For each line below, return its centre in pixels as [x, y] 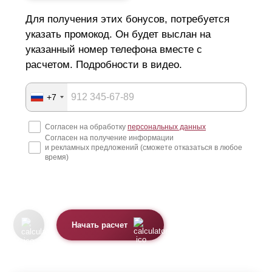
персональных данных [167, 127]
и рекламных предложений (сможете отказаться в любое [144, 148]
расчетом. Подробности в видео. [104, 65]
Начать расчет [100, 225]
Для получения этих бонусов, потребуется [127, 19]
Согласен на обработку [86, 127]
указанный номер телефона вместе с [114, 50]
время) [57, 158]
